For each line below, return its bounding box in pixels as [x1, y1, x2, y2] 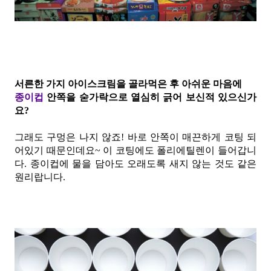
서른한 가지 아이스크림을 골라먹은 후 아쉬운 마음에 [15, 78, 244, 89]
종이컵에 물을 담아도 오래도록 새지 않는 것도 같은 [30, 158, 256, 169]
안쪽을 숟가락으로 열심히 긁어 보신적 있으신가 [44, 91, 256, 102]
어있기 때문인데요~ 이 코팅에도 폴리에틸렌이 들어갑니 [15, 145, 256, 155]
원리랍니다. [15, 171, 65, 182]
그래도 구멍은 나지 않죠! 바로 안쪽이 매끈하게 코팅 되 [15, 131, 256, 142]
